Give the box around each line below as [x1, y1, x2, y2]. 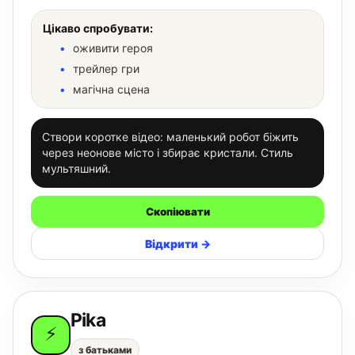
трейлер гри [73, 62, 139, 75]
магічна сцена [73, 82, 150, 96]
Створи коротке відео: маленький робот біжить [42, 130, 299, 143]
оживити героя [73, 41, 153, 55]
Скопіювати [145, 205, 210, 218]
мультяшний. [42, 162, 111, 175]
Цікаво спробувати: [43, 21, 153, 35]
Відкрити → [144, 237, 211, 250]
